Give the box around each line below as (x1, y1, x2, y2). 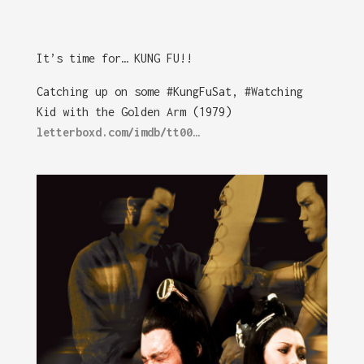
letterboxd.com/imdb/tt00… (36, 125, 199, 140)
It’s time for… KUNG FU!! (36, 51, 193, 66)
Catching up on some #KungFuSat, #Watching (36, 84, 303, 99)
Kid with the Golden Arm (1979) (36, 105, 232, 119)
